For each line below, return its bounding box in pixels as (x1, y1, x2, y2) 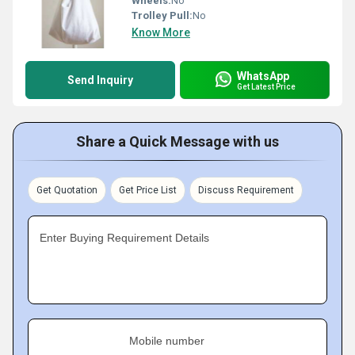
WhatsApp (237, 69, 289, 82)
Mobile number (129, 334, 204, 347)
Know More (132, 26, 190, 39)
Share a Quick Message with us (76, 133, 279, 150)
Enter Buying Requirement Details (40, 231, 209, 244)
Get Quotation (36, 185, 97, 196)
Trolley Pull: (132, 10, 193, 21)
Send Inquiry (67, 74, 133, 86)
